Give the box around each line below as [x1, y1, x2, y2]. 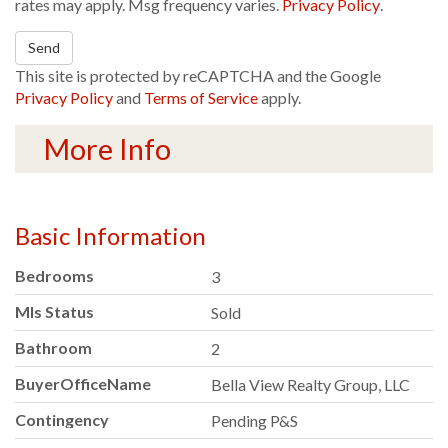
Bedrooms [15, 266, 94, 286]
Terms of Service [144, 88, 258, 107]
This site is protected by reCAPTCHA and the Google [15, 66, 381, 85]
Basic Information [15, 221, 206, 251]
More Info [43, 131, 171, 166]
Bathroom [15, 338, 92, 358]
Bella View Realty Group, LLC [211, 375, 411, 395]
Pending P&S [211, 411, 299, 431]
